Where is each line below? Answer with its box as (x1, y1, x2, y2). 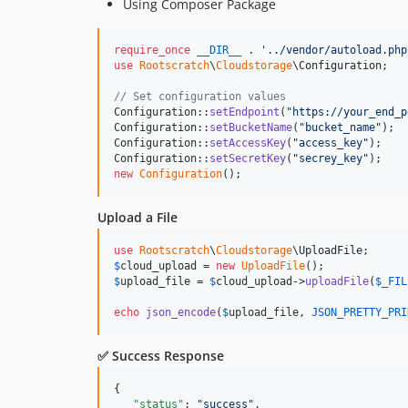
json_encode (146, 306, 216, 320)
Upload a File (97, 209, 178, 227)
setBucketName (209, 121, 292, 135)
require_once (114, 44, 190, 57)
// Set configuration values (114, 90, 286, 104)
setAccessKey (209, 137, 286, 150)
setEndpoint (209, 106, 280, 119)
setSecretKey (209, 152, 286, 166)
